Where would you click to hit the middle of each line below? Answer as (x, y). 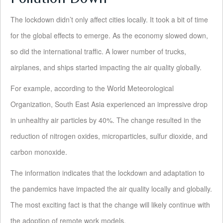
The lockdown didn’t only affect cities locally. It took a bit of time (109, 20)
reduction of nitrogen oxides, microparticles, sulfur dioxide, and (109, 136)
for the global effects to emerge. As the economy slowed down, (109, 36)
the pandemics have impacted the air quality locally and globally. (111, 189)
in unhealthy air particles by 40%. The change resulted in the (106, 120)
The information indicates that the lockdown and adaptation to (108, 173)
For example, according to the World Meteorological (92, 88)
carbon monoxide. (39, 152)
